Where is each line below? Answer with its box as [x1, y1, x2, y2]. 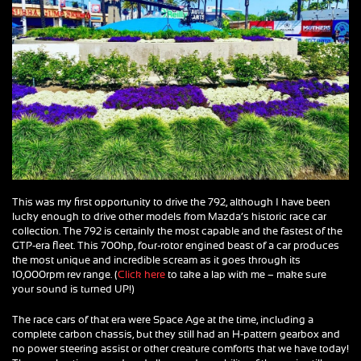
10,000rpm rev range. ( [12, 270, 118, 281]
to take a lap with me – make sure [165, 270, 326, 281]
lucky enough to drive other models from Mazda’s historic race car [12, 212, 326, 223]
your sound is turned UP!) [12, 284, 135, 296]
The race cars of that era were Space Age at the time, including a [12, 315, 313, 326]
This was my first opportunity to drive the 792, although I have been [12, 197, 330, 209]
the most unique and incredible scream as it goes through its [12, 255, 301, 267]
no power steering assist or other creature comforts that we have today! [12, 344, 349, 355]
